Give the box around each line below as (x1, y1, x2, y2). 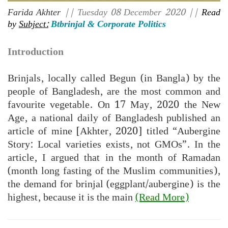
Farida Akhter (8, 5, 61, 20)
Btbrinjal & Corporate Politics (51, 17, 166, 32)
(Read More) (135, 189, 189, 206)
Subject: (19, 17, 48, 32)
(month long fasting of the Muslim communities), (8, 163, 220, 180)
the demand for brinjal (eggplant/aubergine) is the (8, 176, 220, 193)
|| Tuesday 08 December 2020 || (61, 5, 202, 20)
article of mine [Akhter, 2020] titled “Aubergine (8, 123, 220, 140)
